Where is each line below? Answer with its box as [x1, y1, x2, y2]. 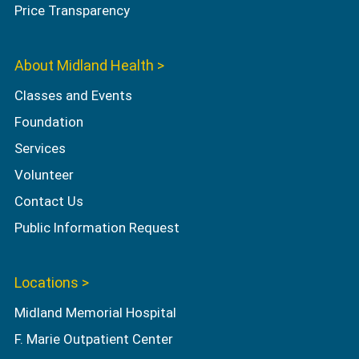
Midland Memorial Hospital [14, 305, 176, 321]
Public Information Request [14, 220, 179, 236]
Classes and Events [14, 87, 132, 104]
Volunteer [14, 167, 74, 184]
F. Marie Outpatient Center [14, 331, 173, 348]
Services [14, 140, 66, 157]
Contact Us [14, 193, 83, 210]
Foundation [14, 114, 83, 131]
